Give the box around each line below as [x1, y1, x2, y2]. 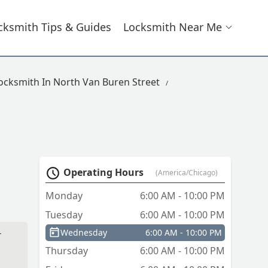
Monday [45, 189, 83, 203]
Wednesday [60, 227, 107, 239]
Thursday [45, 244, 88, 258]
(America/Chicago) [156, 167, 218, 178]
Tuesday [45, 208, 83, 222]
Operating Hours [63, 166, 144, 179]
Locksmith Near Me [123, 20, 222, 34]
